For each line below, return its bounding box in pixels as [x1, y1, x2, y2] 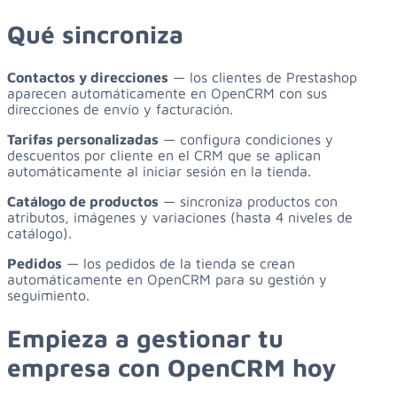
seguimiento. [7, 287, 90, 304]
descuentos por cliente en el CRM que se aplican [7, 147, 321, 164]
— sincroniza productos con [159, 193, 338, 210]
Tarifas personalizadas [7, 131, 159, 148]
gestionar [136, 323, 251, 354]
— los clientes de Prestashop [168, 69, 357, 86]
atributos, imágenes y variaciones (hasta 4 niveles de [7, 209, 353, 226]
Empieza [7, 323, 108, 354]
